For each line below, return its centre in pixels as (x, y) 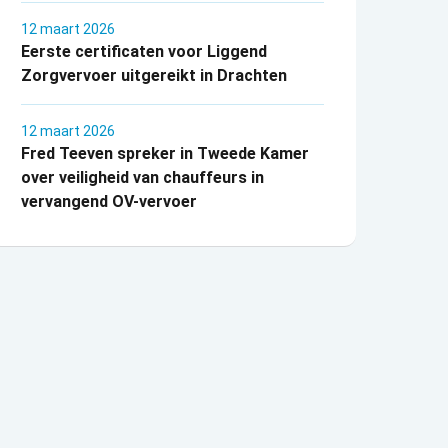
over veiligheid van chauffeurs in (143, 178)
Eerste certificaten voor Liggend (144, 52)
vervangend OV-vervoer (109, 202)
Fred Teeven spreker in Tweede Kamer (165, 154)
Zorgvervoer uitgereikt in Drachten (154, 76)
